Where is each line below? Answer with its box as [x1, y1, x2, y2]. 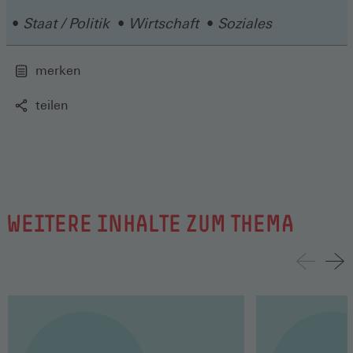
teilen [35, 97, 68, 113]
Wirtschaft [128, 14, 199, 32]
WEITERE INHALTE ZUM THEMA [6, 210, 294, 236]
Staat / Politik [23, 14, 110, 32]
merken [35, 62, 80, 78]
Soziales [217, 14, 272, 32]
